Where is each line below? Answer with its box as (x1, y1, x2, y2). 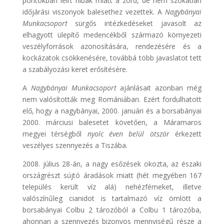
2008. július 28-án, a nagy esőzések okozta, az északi (22, 158, 202, 168)
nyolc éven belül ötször (87, 128, 169, 138)
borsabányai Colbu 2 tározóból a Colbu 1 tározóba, (22, 204, 202, 214)
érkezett (169, 128, 202, 138)
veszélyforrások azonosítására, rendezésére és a (22, 41, 202, 51)
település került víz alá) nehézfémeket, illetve (22, 181, 202, 191)
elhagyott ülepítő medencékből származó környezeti (22, 29, 202, 39)
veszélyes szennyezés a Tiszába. (22, 140, 127, 150)
